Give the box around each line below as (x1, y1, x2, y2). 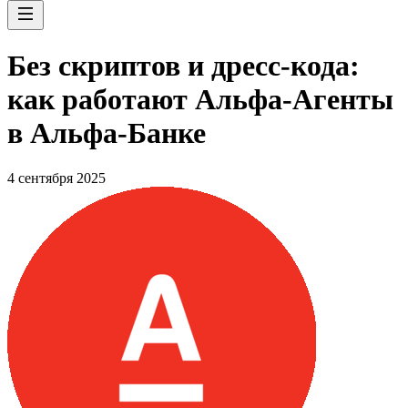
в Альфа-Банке (7, 117, 206, 150)
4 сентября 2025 (7, 169, 106, 186)
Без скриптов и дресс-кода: (7, 49, 360, 83)
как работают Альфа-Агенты (7, 83, 393, 117)
